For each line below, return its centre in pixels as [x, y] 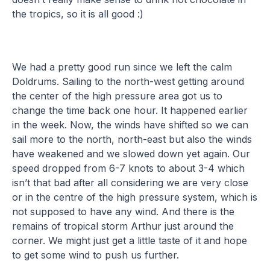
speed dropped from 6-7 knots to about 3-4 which [129, 168]
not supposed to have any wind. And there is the [124, 211]
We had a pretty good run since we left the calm [122, 67]
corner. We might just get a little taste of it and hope [130, 240]
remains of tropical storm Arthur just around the [123, 226]
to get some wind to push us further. [96, 255]
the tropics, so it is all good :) [78, 14]
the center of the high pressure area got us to [118, 96]
